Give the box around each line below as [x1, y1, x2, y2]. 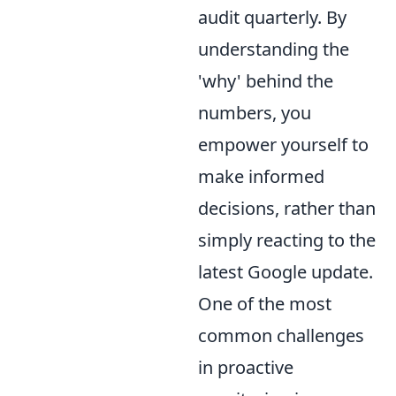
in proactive [198, 355, 293, 380]
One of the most [198, 292, 331, 316]
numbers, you [198, 101, 311, 126]
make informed [198, 164, 324, 189]
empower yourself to [198, 133, 369, 157]
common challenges [198, 324, 364, 348]
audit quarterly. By [198, 5, 346, 30]
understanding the [198, 37, 349, 62]
